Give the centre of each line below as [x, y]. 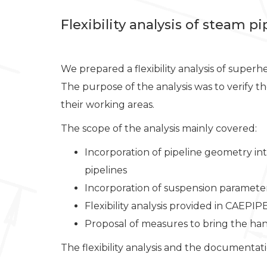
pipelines [106, 170]
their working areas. [108, 105]
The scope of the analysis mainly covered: [159, 128]
